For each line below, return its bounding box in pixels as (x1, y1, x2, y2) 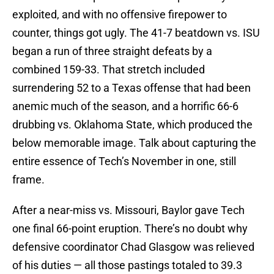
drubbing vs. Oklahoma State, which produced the (12, 118, 253, 131)
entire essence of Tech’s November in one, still (12, 155, 236, 168)
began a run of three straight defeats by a (12, 45, 212, 58)
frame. (12, 173, 45, 187)
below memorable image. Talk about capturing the (12, 136, 256, 150)
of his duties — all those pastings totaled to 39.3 (12, 259, 242, 272)
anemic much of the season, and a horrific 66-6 (12, 100, 239, 113)
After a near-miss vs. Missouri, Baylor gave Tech (12, 204, 245, 217)
